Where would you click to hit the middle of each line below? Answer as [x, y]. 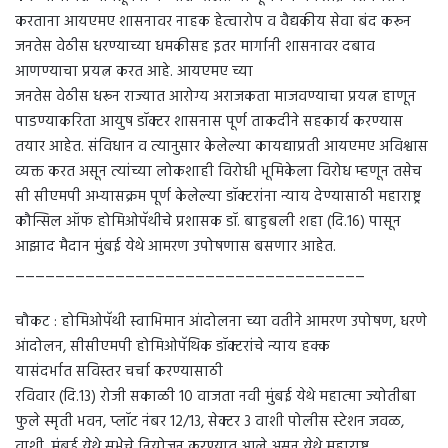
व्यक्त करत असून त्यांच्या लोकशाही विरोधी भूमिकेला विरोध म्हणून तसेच [218, 172]
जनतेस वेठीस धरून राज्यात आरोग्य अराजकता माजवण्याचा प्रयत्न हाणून [215, 97]
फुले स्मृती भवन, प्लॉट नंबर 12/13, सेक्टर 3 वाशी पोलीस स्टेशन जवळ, [209, 422]
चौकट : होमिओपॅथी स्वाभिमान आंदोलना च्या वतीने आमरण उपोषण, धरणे [221, 322]
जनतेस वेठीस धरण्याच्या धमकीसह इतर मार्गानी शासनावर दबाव [195, 47]
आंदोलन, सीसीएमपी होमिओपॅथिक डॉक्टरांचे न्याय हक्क [172, 347]
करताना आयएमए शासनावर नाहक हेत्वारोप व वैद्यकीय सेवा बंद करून [213, 22]
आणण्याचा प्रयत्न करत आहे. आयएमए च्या [134, 72]
